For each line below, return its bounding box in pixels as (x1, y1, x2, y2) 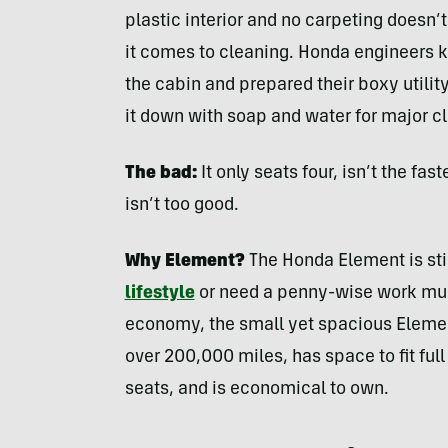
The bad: (124, 165, 197, 184)
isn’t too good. (124, 197, 239, 216)
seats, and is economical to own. (124, 381, 389, 400)
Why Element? (124, 253, 245, 272)
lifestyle (124, 285, 195, 304)
